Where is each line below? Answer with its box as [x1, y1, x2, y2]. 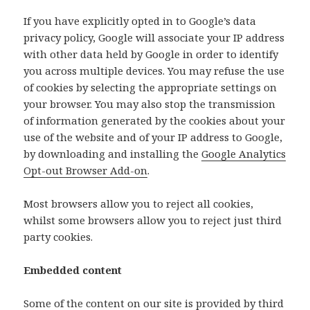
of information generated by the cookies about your [24, 113, 286, 128]
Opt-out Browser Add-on [24, 163, 148, 178]
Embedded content [24, 263, 122, 277]
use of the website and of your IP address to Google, [24, 130, 283, 145]
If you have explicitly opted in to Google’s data [24, 14, 257, 28]
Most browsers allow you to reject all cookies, [24, 197, 254, 211]
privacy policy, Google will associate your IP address [24, 30, 285, 45]
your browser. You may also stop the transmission [24, 97, 276, 111]
